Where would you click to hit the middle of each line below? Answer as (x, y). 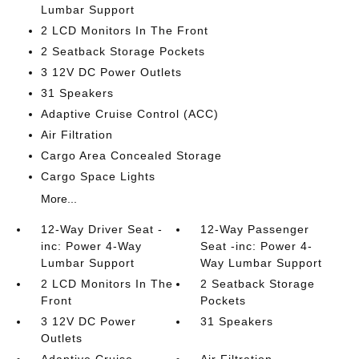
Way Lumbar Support (262, 263)
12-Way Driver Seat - (101, 229)
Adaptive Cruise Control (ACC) (129, 114)
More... (58, 199)
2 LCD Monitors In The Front (124, 30)
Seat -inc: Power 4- (257, 246)
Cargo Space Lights (98, 176)
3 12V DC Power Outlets (111, 72)
